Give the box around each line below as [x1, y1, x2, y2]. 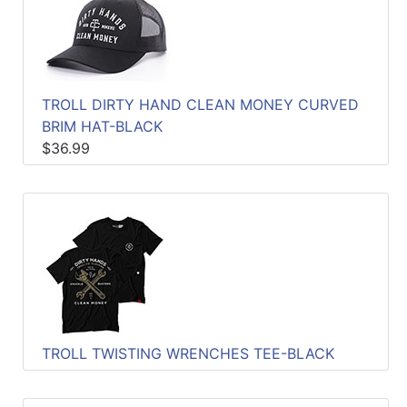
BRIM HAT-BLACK [42, 116, 163, 135]
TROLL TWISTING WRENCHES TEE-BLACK [42, 343, 334, 362]
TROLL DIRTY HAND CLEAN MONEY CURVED [42, 94, 359, 114]
